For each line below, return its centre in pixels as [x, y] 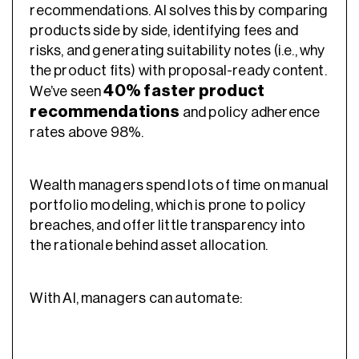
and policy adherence [250, 113]
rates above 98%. [87, 133]
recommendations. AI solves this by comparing [179, 11]
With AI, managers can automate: [136, 298]
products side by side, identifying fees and [164, 31]
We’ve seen [67, 92]
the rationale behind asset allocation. [150, 245]
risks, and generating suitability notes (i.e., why [177, 51]
